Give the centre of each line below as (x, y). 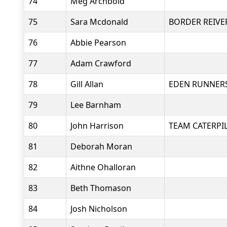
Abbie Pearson (98, 43)
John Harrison (97, 126)
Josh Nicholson (99, 209)
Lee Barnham (96, 105)
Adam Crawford (101, 63)
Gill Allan (87, 84)
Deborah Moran (101, 146)
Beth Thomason (101, 188)
